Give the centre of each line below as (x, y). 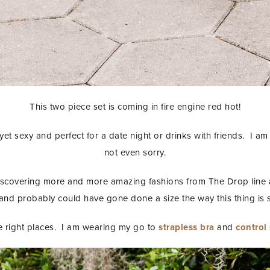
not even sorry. (135, 152)
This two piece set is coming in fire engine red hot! (135, 106)
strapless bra (187, 227)
